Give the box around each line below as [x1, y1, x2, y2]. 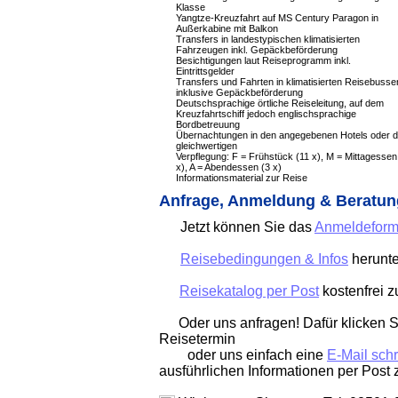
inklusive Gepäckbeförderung [176, 87, 303, 98]
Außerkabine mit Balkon [176, 23, 278, 34]
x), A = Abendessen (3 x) [176, 162, 282, 172]
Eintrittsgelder [176, 66, 235, 76]
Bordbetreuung [176, 119, 240, 130]
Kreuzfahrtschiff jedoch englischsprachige [176, 108, 356, 119]
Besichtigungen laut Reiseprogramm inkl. [176, 55, 351, 66]
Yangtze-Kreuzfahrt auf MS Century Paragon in [176, 12, 378, 23]
